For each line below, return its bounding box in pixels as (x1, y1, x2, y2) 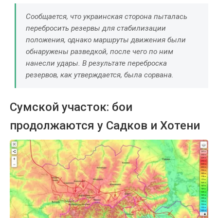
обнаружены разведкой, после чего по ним (26, 47, 173, 56)
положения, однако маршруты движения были (26, 35, 186, 44)
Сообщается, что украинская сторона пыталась (26, 12, 187, 21)
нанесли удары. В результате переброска (26, 58, 167, 68)
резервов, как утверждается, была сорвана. (26, 70, 174, 79)
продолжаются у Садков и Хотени (10, 118, 200, 132)
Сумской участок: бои (10, 100, 132, 114)
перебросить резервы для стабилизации (26, 23, 166, 33)
